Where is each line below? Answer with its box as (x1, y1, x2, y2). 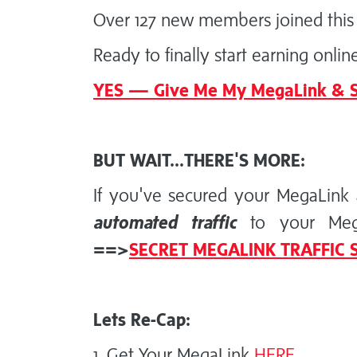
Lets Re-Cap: (93, 308, 190, 331)
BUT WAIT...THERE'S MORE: (93, 149, 305, 171)
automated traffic (93, 211, 237, 233)
